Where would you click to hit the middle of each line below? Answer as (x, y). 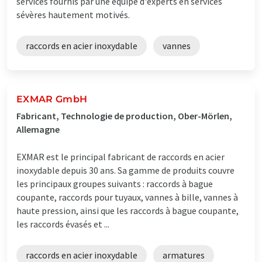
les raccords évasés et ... (63, 224)
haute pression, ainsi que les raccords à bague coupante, (127, 210)
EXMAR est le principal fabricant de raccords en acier (120, 156)
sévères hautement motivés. (73, 14)
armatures (184, 255)
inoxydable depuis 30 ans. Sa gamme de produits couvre (125, 170)
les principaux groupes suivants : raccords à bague (115, 183)
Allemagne (38, 129)
